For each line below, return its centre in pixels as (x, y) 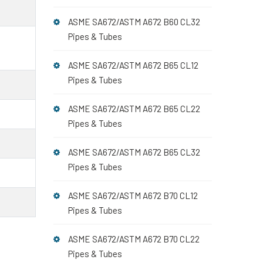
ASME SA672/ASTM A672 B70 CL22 (134, 239)
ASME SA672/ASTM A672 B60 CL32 (134, 22)
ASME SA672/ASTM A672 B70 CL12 (133, 195)
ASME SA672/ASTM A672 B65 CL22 (134, 109)
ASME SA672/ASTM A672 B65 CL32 (134, 152)
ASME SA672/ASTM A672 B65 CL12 (133, 65)
